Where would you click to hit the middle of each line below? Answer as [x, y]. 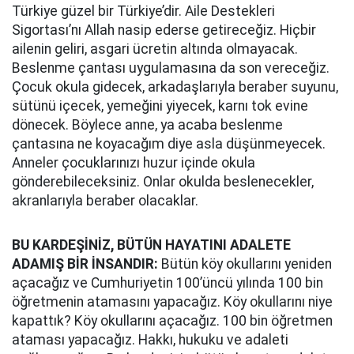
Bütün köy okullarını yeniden [245, 264]
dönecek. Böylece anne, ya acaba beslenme [147, 125]
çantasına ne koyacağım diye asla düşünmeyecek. [169, 144]
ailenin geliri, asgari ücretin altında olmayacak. [155, 49]
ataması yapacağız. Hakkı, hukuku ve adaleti [150, 340]
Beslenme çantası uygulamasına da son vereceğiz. [171, 68]
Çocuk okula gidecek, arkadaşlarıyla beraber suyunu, [175, 87]
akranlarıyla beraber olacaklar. [105, 201]
